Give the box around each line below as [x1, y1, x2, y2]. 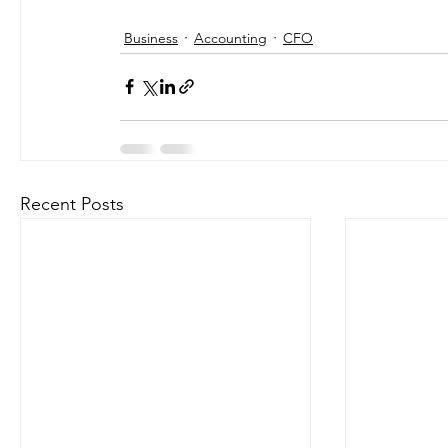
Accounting [194, 28, 267, 47]
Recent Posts [20, 192, 124, 215]
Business [124, 28, 178, 47]
